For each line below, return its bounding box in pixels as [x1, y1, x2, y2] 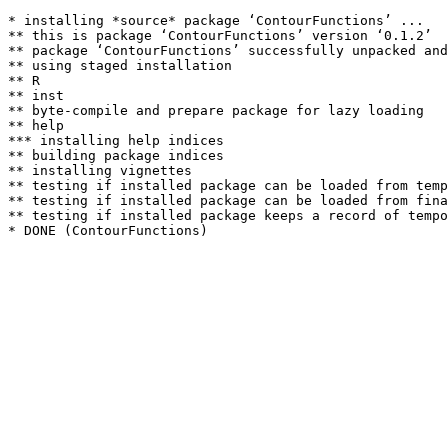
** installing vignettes [8, 163, 192, 178]
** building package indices [8, 148, 224, 163]
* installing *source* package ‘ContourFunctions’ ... [8, 13, 424, 28]
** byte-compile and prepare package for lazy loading [8, 103, 424, 118]
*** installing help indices [8, 133, 224, 148]
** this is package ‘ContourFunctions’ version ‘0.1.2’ [8, 28, 432, 43]
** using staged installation [8, 58, 232, 73]
